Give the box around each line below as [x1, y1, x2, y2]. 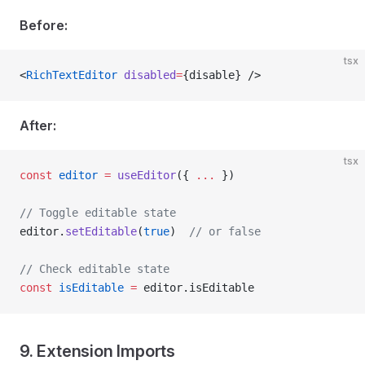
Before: [20, 17, 68, 33]
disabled [117, 68, 176, 81]
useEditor [111, 169, 176, 182]
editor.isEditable [137, 281, 254, 294]
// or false [189, 225, 261, 238]
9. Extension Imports [20, 341, 175, 361]
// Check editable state [20, 262, 169, 275]
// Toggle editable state [20, 206, 176, 219]
